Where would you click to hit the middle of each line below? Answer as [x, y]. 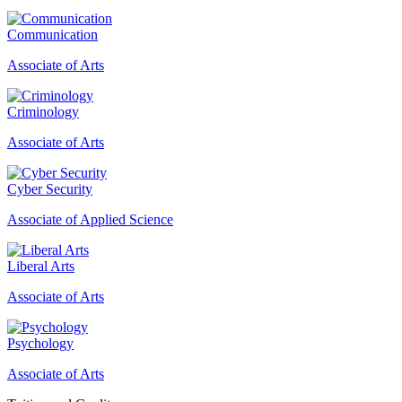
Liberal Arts [41, 266]
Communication [52, 34]
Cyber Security [50, 188]
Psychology [40, 343]
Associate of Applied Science [90, 219]
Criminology [43, 111]
